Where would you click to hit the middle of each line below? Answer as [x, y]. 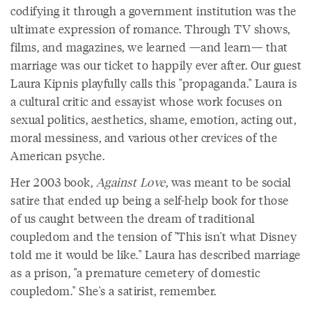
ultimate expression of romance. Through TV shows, [150, 29]
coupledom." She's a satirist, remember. [114, 290]
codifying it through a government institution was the [154, 10]
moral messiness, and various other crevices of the [144, 137]
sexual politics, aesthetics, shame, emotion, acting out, [153, 119]
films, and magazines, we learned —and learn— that [149, 47]
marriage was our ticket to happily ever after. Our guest [156, 65]
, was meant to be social [228, 182]
